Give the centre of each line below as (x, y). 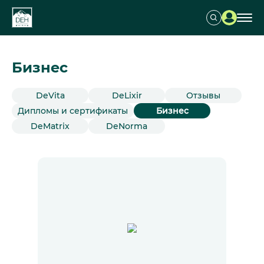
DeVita (50, 95)
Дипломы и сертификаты (73, 111)
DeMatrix (50, 126)
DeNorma (127, 126)
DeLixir (127, 95)
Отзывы (203, 95)
